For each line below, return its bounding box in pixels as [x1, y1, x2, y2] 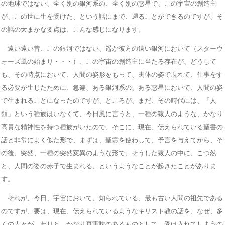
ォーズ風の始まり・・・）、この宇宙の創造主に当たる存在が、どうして [1, 57, 216, 65]
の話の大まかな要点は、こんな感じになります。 [1, 25, 145, 33]
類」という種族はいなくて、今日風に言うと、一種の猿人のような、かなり [1, 109, 223, 118]
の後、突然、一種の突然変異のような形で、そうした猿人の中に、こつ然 [1, 149, 216, 157]
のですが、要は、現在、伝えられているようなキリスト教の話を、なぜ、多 [1, 207, 223, 215]
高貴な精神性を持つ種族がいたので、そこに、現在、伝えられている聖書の [1, 123, 223, 131]
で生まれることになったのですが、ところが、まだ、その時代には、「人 [1, 96, 216, 104]
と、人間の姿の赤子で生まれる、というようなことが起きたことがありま [1, 162, 216, 170]
